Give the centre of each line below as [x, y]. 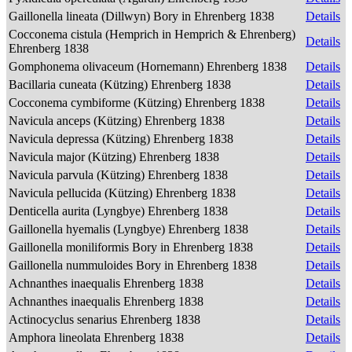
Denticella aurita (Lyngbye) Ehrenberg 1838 [120, 211]
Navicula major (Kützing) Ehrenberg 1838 [115, 157]
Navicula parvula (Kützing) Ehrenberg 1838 [120, 175]
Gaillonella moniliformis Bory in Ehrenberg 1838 [132, 247]
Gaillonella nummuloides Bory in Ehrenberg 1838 [134, 265]
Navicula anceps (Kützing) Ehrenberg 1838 [118, 121]
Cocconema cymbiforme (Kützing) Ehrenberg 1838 [138, 103]
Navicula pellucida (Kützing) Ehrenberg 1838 [124, 193]
